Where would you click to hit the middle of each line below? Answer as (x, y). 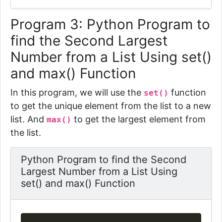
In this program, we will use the (77, 92)
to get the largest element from (139, 119)
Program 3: (49, 24)
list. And (28, 119)
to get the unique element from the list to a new (111, 106)
